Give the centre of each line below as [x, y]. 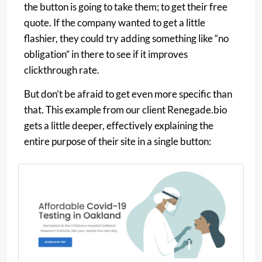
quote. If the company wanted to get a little [115, 22]
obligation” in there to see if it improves [106, 54]
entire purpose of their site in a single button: [118, 142]
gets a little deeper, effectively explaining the [119, 126]
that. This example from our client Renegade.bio [125, 110]
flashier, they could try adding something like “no [126, 38]
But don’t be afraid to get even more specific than [128, 94]
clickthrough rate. [62, 70]
